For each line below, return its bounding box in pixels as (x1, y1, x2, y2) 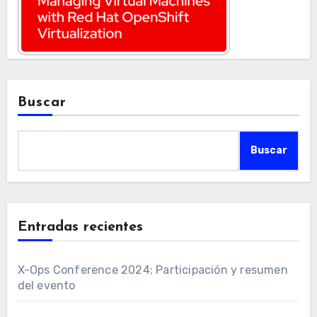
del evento (17, 279, 76, 293)
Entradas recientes (17, 220, 143, 235)
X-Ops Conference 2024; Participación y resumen (17, 263, 288, 277)
